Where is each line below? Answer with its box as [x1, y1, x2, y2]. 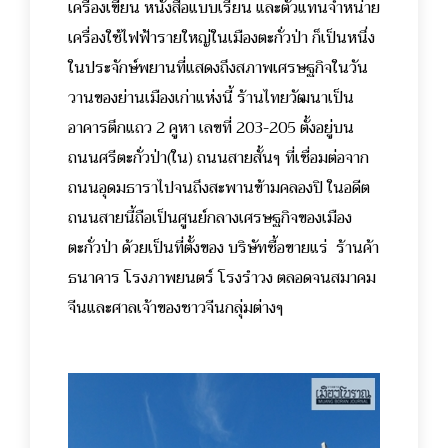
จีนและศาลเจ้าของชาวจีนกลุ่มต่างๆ [68, 293, 284, 322]
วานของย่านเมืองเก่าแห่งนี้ [68, 83, 237, 112]
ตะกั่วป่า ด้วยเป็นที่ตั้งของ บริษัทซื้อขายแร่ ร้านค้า [68, 233, 379, 262]
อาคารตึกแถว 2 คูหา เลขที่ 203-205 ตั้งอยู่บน [68, 113, 354, 142]
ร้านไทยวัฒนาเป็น [237, 83, 354, 112]
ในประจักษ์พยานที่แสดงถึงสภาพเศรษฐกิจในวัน [68, 53, 368, 82]
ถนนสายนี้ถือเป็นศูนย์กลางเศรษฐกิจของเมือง [68, 203, 352, 232]
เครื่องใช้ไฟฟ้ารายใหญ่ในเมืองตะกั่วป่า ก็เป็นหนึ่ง [68, 23, 375, 52]
